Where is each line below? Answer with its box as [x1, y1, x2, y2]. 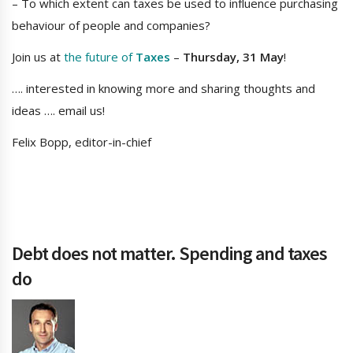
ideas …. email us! [12, 102, 105, 119]
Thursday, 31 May [183, 49, 284, 65]
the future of [64, 49, 136, 65]
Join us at [12, 49, 64, 65]
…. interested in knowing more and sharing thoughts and [12, 80, 315, 97]
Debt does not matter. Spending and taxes [12, 241, 327, 266]
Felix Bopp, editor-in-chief [12, 134, 151, 150]
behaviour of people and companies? [12, 17, 210, 34]
